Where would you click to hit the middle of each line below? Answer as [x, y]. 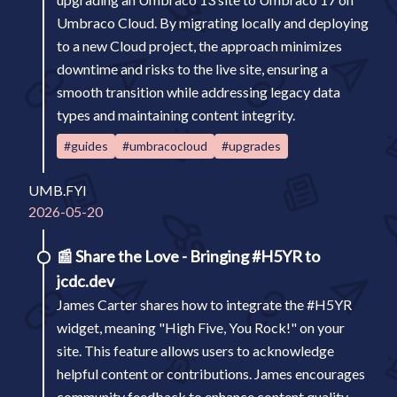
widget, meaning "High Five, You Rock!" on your [201, 327]
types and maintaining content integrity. [176, 115]
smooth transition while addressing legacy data [198, 92]
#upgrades [251, 146]
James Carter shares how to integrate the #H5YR [204, 304]
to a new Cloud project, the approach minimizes [199, 46]
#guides [86, 146]
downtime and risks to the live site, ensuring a [192, 69]
